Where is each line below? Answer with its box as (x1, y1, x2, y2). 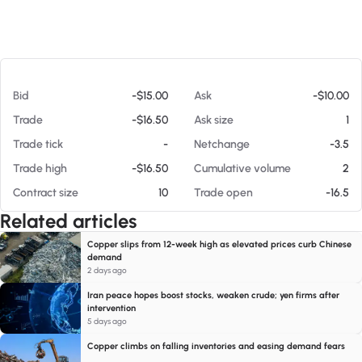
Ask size (194, 113, 234, 127)
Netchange (194, 137, 250, 151)
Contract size (13, 186, 78, 200)
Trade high (13, 162, 67, 175)
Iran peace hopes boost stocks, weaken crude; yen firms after (87, 290, 339, 301)
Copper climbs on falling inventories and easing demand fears (87, 341, 345, 351)
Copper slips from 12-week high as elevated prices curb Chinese (87, 239, 351, 250)
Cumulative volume (194, 162, 291, 175)
